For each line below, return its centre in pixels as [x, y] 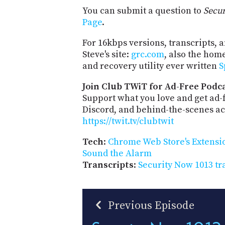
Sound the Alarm [117, 153]
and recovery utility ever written [151, 66]
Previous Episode [150, 205]
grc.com [148, 54]
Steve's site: [107, 54]
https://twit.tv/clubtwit [128, 121]
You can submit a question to [143, 11]
